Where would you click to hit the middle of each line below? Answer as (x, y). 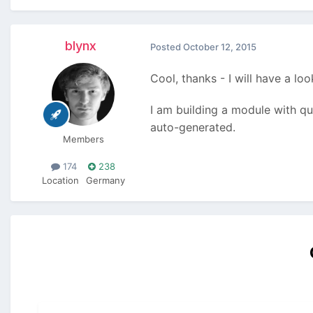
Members (83, 139)
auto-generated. (193, 127)
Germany (105, 180)
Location (60, 180)
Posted (167, 46)
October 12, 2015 (220, 46)
